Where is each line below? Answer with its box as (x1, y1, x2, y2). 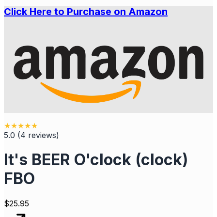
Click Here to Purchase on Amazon (4, 5, 168, 17)
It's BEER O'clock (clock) (4, 150, 188, 170)
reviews (28, 130, 56, 140)
